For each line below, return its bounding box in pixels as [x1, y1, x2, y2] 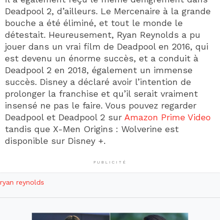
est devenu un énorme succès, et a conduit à [5, 53, 198, 63]
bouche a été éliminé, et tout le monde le [5, 17, 183, 28]
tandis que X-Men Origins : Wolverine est [5, 123, 179, 134]
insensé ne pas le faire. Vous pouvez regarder [5, 100, 196, 110]
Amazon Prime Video [124, 111, 211, 122]
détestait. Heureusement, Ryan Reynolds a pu [5, 29, 200, 40]
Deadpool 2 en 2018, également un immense [5, 64, 192, 75]
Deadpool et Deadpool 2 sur [5, 111, 124, 122]
